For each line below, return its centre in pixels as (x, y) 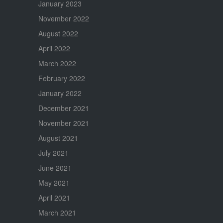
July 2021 (53, 153)
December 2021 (63, 108)
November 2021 (63, 123)
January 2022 (60, 93)
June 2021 (55, 167)
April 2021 (54, 197)
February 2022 (61, 78)
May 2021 (54, 182)
